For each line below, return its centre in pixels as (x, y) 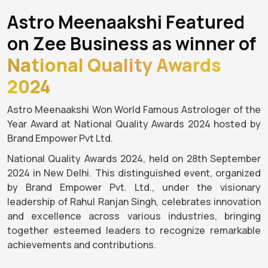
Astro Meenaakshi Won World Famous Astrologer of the (134, 110)
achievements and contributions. (82, 245)
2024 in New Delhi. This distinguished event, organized (134, 173)
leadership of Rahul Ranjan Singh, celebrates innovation (134, 202)
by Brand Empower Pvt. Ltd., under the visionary (134, 188)
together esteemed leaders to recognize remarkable (134, 231)
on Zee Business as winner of (132, 44)
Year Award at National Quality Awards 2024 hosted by (134, 124)
